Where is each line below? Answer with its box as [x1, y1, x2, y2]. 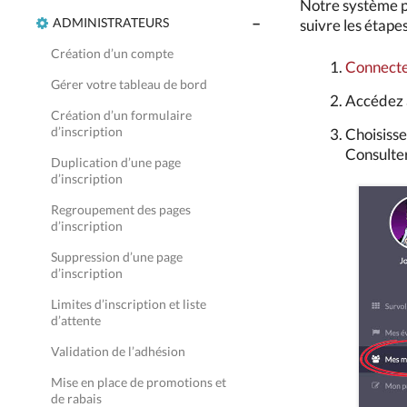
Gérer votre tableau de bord [51, 76, 207, 92]
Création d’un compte [51, 45, 174, 61]
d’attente [51, 313, 101, 328]
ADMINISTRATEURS [53, 15, 169, 30]
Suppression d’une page [51, 249, 183, 264]
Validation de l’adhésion [51, 343, 185, 359]
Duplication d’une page [51, 154, 181, 170]
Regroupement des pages [51, 202, 191, 217]
